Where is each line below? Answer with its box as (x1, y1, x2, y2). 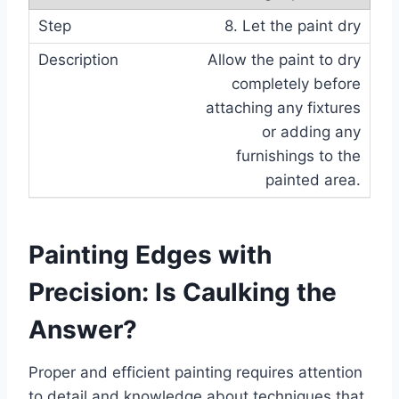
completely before (232, 75, 361, 93)
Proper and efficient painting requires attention (28, 363, 362, 381)
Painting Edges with (28, 240, 272, 270)
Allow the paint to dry (208, 51, 361, 69)
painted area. (265, 171, 361, 189)
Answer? (28, 314, 137, 345)
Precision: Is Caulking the (28, 277, 337, 307)
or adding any (262, 123, 361, 141)
